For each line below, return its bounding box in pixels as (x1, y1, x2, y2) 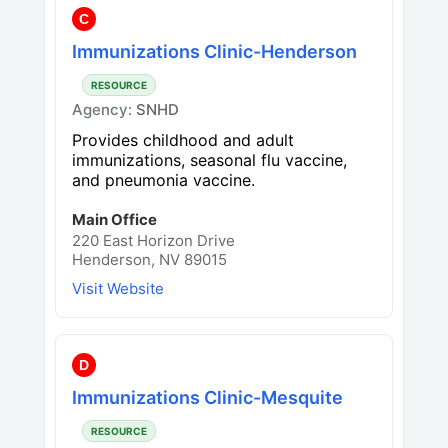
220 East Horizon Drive (72, 230, 235, 250)
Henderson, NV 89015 (72, 249, 227, 269)
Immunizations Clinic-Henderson (72, 40, 357, 62)
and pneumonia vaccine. (72, 169, 255, 190)
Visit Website (72, 278, 164, 298)
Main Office (72, 209, 157, 229)
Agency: (72, 99, 136, 119)
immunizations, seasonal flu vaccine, (72, 149, 347, 170)
